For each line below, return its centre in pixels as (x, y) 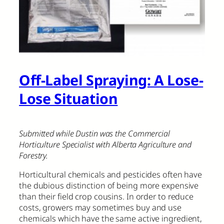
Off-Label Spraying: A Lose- (111, 80)
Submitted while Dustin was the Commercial (94, 133)
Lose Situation (68, 98)
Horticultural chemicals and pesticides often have (111, 174)
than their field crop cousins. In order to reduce (106, 196)
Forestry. (34, 155)
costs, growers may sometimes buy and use (100, 207)
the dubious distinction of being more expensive (109, 185)
